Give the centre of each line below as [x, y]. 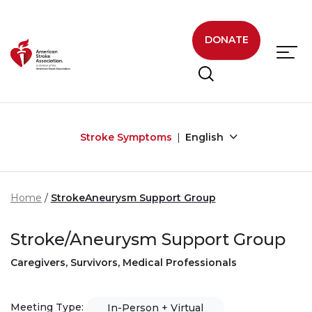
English [205, 137]
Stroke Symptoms [126, 137]
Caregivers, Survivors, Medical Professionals [124, 262]
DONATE [226, 40]
